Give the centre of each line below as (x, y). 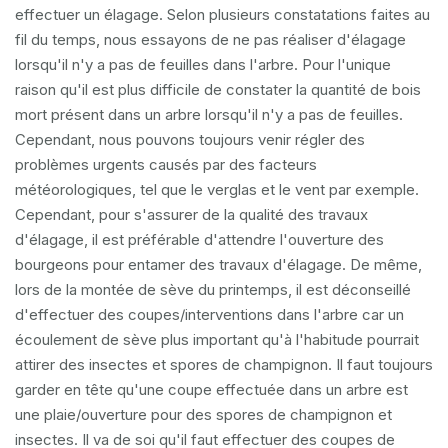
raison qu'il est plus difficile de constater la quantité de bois (218, 90)
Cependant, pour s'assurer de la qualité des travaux (191, 215)
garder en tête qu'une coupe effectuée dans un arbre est (211, 390)
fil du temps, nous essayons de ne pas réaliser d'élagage (210, 40)
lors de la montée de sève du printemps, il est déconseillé (213, 290)
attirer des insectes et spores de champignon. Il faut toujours (224, 365)
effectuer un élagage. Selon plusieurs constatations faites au (222, 15)
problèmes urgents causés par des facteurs (166, 165)
